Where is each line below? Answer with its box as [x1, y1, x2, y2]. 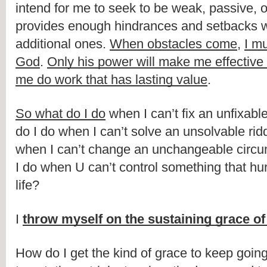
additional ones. [15, 36, 110, 52]
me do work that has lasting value [15, 72, 207, 88]
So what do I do [15, 106, 105, 122]
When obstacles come [110, 36, 237, 52]
